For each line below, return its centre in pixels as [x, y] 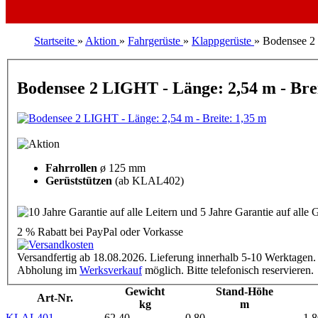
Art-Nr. [55, 297]
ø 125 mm [123, 168]
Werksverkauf [111, 270]
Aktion [101, 41]
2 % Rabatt [42, 231]
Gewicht [145, 291]
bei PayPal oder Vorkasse [125, 231]
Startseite [54, 41]
